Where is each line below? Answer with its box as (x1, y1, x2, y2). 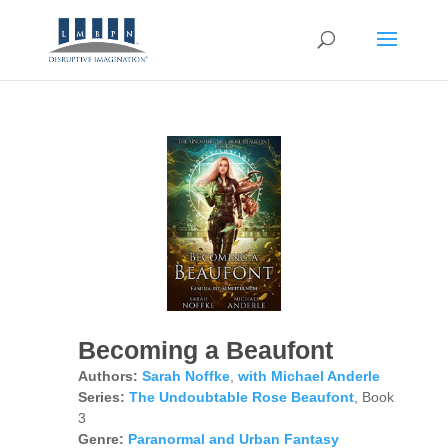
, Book (353, 388, 394, 405)
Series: (77, 388, 125, 405)
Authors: (77, 367, 138, 384)
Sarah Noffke (141, 367, 230, 384)
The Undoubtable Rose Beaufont (128, 388, 354, 405)
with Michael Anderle (237, 367, 380, 384)
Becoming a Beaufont (77, 335, 333, 364)
